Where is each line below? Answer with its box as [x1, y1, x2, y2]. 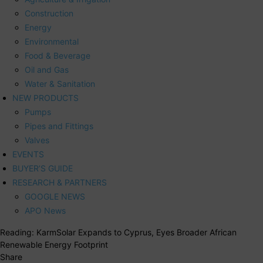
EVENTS [12, 149, 44, 160]
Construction [25, 8, 73, 19]
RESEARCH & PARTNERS [12, 177, 107, 188]
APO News [25, 205, 66, 216]
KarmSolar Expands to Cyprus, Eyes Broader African [36, 227, 237, 238]
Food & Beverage [25, 50, 90, 61]
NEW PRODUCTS [12, 93, 79, 103]
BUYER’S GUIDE [12, 163, 73, 174]
